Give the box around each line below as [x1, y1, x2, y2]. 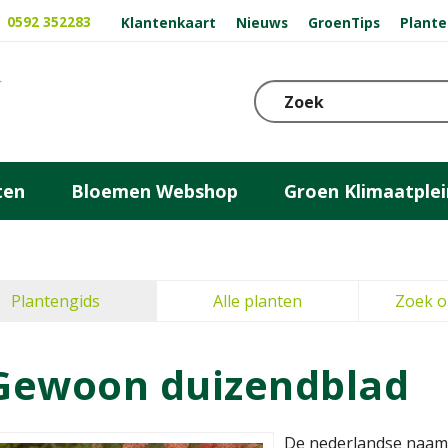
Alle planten [213, 290, 302, 312]
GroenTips [307, 12, 380, 32]
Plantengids [11, 290, 100, 312]
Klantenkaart [121, 12, 217, 32]
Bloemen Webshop [71, 178, 238, 203]
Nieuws [236, 12, 289, 32]
